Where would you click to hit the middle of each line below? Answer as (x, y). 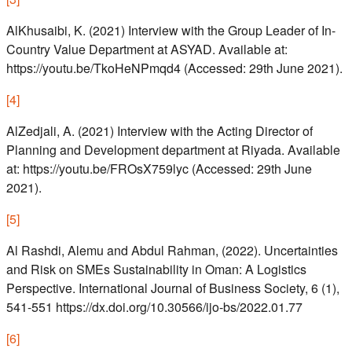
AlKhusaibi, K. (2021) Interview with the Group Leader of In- (171, 31)
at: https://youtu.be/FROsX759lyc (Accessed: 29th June (159, 169)
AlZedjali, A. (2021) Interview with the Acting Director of (159, 131)
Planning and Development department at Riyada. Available (173, 150)
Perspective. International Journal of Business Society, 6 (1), (173, 288)
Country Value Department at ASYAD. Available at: (147, 49)
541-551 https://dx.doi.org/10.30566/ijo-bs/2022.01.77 (154, 307)
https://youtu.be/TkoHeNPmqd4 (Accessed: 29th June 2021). (174, 68)
